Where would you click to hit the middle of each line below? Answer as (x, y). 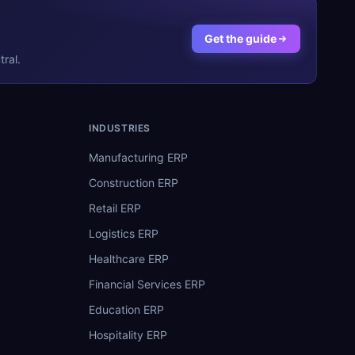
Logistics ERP (124, 233)
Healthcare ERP (129, 258)
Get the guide (240, 38)
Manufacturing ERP (138, 157)
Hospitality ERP (128, 334)
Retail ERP (115, 208)
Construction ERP (134, 182)
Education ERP (126, 309)
